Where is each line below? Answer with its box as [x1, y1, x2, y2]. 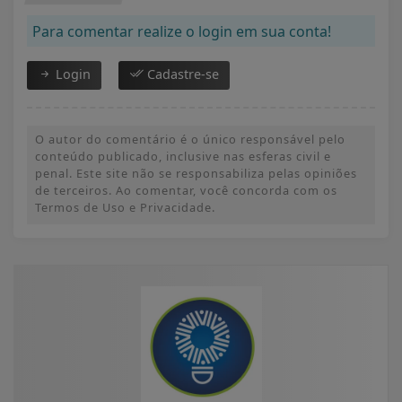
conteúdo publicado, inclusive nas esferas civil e [35, 147, 331, 164]
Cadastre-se [144, 65, 219, 83]
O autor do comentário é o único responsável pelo [35, 130, 345, 147]
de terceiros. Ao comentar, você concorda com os [35, 181, 337, 198]
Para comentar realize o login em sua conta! [32, 21, 331, 41]
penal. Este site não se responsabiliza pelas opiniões [35, 164, 357, 181]
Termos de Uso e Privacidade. [35, 198, 215, 215]
